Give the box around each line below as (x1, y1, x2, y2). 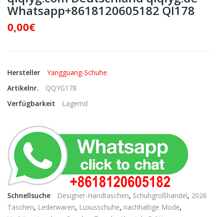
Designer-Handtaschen (57, 191, 129, 200)
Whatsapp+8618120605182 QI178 (7, 2, 195, 18)
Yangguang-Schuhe (47, 68, 107, 77)
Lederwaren (38, 202, 75, 212)
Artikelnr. (7, 83, 41, 93)
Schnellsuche (7, 191, 52, 200)
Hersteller (7, 68, 42, 77)
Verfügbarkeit (7, 99, 57, 108)
